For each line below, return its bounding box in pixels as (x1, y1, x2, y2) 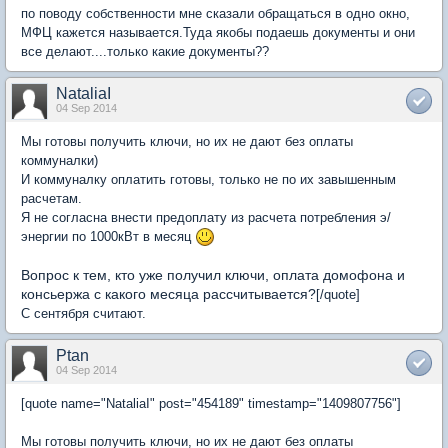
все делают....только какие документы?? (21, 43, 269, 59)
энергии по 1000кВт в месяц (21, 228, 195, 244)
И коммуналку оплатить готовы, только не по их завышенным (21, 171, 396, 187)
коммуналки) (21, 152, 98, 168)
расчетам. (21, 190, 82, 206)
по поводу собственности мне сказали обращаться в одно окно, (21, 5, 410, 21)
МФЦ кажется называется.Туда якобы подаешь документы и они (21, 24, 415, 40)
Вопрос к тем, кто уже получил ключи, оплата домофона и (21, 267, 405, 284)
